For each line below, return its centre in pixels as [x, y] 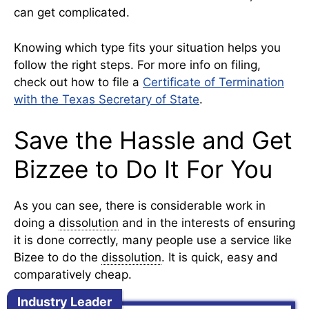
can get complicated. [72, 13]
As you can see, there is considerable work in [140, 206]
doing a [36, 223]
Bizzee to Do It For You [143, 169]
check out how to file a [78, 82]
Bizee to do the [58, 258]
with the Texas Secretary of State [107, 99]
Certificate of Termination [213, 82]
